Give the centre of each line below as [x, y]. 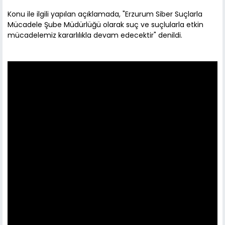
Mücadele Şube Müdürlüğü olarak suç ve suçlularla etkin [105, 24]
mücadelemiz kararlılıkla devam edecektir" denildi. [95, 35]
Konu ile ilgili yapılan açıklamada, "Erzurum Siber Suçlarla [105, 14]
